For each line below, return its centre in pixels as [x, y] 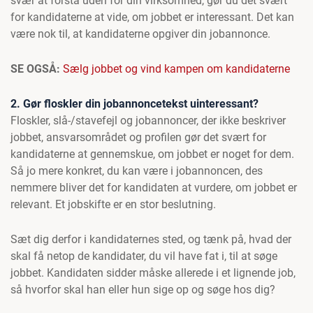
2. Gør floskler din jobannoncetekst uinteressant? [134, 104]
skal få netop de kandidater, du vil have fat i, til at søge [144, 256]
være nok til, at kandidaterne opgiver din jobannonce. [140, 34]
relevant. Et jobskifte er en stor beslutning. [113, 204]
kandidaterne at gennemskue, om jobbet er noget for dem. [152, 154]
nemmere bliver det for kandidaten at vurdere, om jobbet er [154, 188]
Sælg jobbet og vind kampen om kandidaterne [176, 69]
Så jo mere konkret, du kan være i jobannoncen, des [137, 171]
